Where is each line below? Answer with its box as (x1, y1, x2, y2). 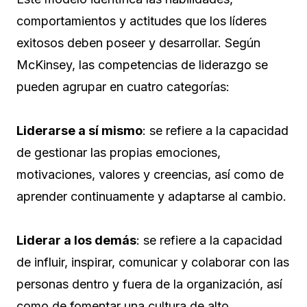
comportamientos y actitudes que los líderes (16, 14, 267, 29)
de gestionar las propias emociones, (16, 145, 221, 160)
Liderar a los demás (16, 233, 136, 248)
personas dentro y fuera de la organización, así (16, 277, 282, 292)
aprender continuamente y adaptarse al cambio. (16, 189, 286, 204)
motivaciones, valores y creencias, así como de (16, 167, 284, 182)
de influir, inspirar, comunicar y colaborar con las (16, 255, 289, 270)
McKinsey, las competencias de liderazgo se (16, 58, 268, 73)
